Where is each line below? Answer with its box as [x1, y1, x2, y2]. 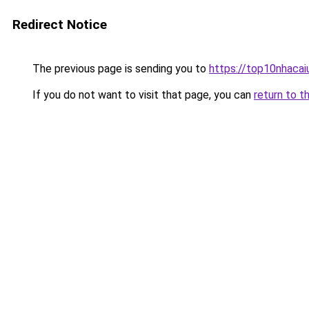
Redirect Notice [12, 17, 107, 32]
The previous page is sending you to [30, 62, 209, 75]
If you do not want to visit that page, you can [30, 88, 254, 101]
